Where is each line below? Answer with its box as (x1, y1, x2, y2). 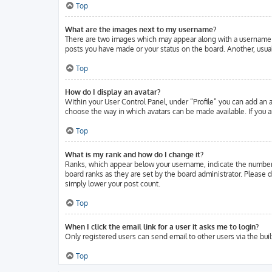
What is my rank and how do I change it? (65, 150, 203, 159)
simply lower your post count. (65, 179, 160, 188)
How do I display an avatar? (65, 87, 160, 97)
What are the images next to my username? (65, 25, 216, 34)
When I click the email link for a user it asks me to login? (65, 222, 259, 231)
